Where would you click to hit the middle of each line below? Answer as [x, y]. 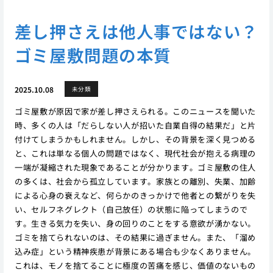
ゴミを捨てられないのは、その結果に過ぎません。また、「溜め [135, 238]
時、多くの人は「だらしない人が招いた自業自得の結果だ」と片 [135, 126]
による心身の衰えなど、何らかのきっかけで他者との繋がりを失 [135, 196]
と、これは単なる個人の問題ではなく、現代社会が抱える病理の [135, 154]
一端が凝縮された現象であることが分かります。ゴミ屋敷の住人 [135, 168]
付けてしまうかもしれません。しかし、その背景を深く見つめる [135, 140]
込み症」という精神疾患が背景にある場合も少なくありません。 [135, 252]
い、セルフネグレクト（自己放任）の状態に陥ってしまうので [131, 210]
